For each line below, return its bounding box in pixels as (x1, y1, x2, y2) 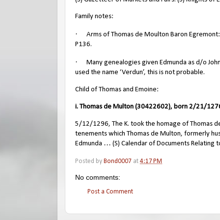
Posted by (75, 158, 104, 165)
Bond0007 (104, 158, 132, 165)
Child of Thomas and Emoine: (75, 85, 159, 93)
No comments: (75, 173, 120, 181)
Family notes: (75, 13, 113, 21)
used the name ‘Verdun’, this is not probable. (75, 69, 205, 77)
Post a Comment (87, 189, 133, 195)
